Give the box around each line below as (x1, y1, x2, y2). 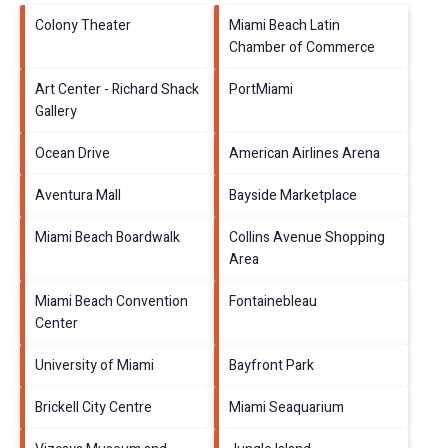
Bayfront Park (229, 354, 314, 376)
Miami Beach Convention (35, 290, 188, 312)
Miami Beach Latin (229, 14, 340, 36)
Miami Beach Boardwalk (35, 226, 180, 248)
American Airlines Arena (229, 142, 380, 164)
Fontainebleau (229, 290, 317, 312)
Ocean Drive (35, 142, 110, 164)
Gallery (35, 100, 77, 122)
